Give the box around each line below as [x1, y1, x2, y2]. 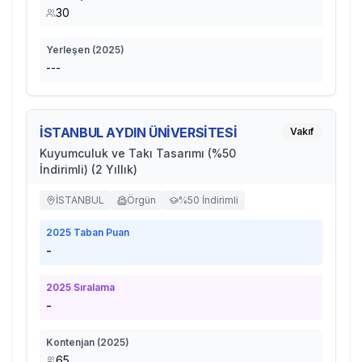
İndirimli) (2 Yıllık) [40, 162, 137, 176]
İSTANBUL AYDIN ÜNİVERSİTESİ [40, 124, 238, 141]
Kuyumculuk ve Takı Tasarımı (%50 [40, 146, 236, 160]
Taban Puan [71, 226, 129, 238]
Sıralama [71, 281, 115, 293]
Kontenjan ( [46, 336, 100, 348]
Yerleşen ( [46, 44, 95, 56]
